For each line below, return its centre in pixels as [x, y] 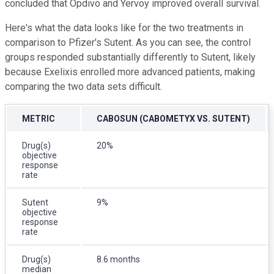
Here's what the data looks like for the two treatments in [124, 28]
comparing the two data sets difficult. [83, 86]
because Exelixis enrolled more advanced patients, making [130, 72]
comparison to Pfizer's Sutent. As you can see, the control [128, 42]
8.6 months [118, 259]
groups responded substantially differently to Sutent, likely [130, 57]
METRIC [39, 118]
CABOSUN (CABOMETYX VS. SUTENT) [173, 118]
